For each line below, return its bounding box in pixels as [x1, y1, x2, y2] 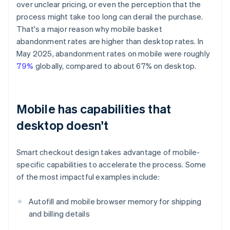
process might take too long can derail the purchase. [16, 11, 203, 22]
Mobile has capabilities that [16, 101, 171, 117]
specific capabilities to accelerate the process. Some [16, 159, 206, 170]
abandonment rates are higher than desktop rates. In [16, 36, 204, 47]
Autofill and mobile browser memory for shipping [29, 196, 202, 207]
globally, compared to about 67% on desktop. [33, 61, 197, 71]
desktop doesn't [16, 117, 109, 133]
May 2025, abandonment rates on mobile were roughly [16, 48, 210, 59]
